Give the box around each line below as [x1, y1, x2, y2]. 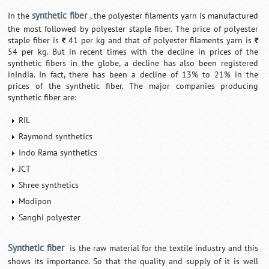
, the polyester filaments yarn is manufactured [89, 10, 259, 21]
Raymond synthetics [19, 131, 93, 142]
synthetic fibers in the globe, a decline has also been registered [8, 58, 259, 68]
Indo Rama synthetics [19, 147, 98, 158]
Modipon [19, 196, 52, 207]
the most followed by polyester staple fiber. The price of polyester [8, 23, 259, 34]
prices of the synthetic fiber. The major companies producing [8, 80, 259, 91]
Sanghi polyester [19, 212, 81, 223]
